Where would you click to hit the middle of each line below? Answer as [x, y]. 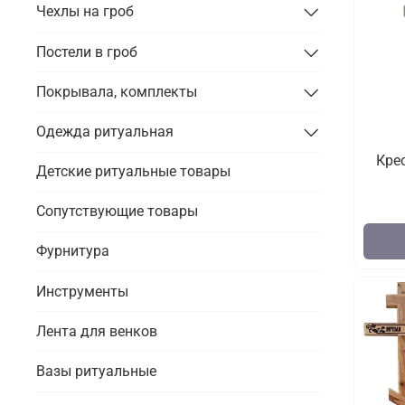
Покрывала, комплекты [117, 91]
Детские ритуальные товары [133, 172]
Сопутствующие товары [117, 212]
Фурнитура [73, 251]
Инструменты [82, 291]
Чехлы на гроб [85, 12]
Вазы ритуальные [96, 372]
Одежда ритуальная [105, 131]
